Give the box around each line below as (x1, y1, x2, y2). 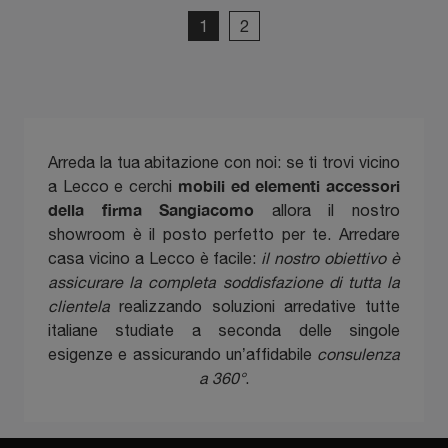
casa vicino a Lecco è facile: (48, 249, 262, 268)
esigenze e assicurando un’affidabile (48, 345, 317, 364)
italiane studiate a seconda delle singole (48, 321, 400, 340)
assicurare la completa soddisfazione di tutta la (48, 273, 400, 292)
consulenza (317, 345, 400, 364)
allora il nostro (254, 201, 401, 220)
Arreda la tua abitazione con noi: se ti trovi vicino (48, 153, 400, 172)
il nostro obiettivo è (261, 249, 401, 268)
